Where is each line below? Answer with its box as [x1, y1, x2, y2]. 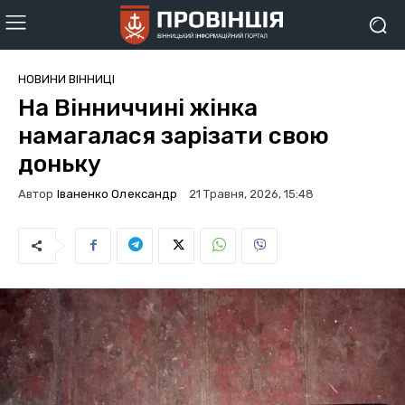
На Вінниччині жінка [18, 94, 258, 122]
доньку [18, 150, 101, 178]
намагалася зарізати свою [18, 122, 329, 150]
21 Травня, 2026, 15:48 [189, 187, 315, 202]
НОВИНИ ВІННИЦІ [18, 72, 115, 86]
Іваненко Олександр [56, 186, 178, 201]
